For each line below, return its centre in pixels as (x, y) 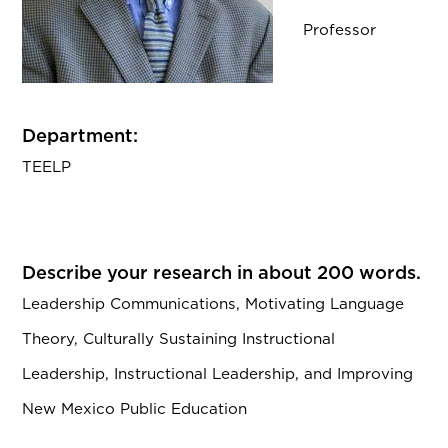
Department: (80, 135)
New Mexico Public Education (135, 409)
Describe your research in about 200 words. (222, 272)
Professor (340, 30)
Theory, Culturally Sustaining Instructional (179, 339)
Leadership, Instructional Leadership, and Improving (218, 374)
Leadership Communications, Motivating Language (213, 304)
